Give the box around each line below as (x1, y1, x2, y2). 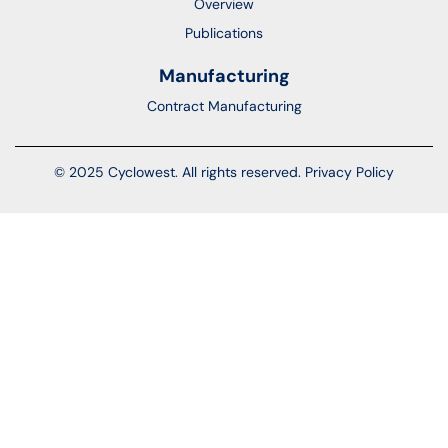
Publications (185, 24, 263, 42)
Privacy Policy (305, 163, 394, 181)
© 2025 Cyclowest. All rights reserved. (54, 163, 305, 181)
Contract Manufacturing (146, 97, 302, 115)
